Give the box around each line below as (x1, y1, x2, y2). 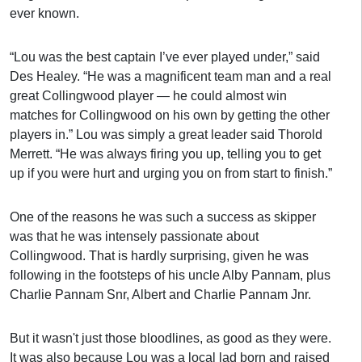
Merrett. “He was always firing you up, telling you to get (10, 147, 321, 161)
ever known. (10, 6, 79, 20)
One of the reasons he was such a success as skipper (10, 210, 316, 224)
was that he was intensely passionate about (10, 229, 259, 243)
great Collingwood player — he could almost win (10, 89, 287, 103)
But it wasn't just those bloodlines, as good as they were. (10, 331, 331, 345)
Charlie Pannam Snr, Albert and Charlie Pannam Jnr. (10, 288, 311, 301)
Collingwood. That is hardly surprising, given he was (10, 249, 309, 263)
